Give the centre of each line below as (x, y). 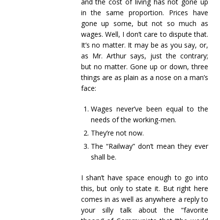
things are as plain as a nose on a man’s (144, 77)
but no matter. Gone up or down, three (144, 67)
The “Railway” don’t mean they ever (149, 146)
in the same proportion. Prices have (144, 13)
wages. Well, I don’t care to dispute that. (144, 34)
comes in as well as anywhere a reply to (144, 199)
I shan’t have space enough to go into (144, 178)
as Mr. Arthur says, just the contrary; (144, 56)
